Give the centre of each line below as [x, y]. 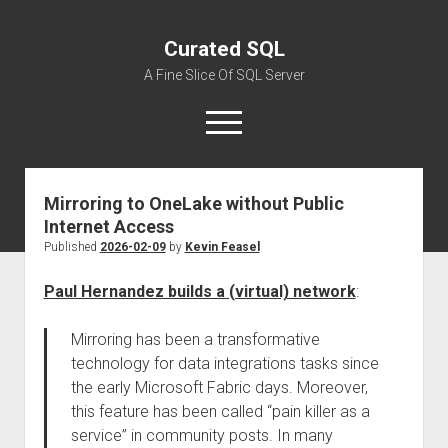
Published [71, 247]
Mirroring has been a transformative [195, 339]
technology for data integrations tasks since [224, 363]
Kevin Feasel [222, 247]
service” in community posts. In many [201, 435]
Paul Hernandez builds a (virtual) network [199, 291]
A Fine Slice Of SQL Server [224, 75]
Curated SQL [224, 49]
